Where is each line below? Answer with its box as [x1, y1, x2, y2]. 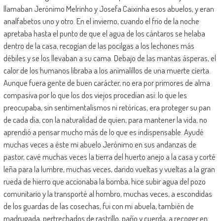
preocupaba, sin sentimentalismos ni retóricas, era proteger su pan [3, 102, 211, 112]
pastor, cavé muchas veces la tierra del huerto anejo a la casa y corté [3, 151, 216, 162]
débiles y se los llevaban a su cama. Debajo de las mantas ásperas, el [3, 52, 216, 63]
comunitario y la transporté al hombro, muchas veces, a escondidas [3, 188, 212, 199]
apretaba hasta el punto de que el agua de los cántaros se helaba [3, 28, 205, 38]
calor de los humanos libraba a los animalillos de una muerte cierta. [3, 65, 211, 75]
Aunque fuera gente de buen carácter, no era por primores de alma [3, 77, 210, 88]
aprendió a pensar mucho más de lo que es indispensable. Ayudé [3, 126, 204, 137]
